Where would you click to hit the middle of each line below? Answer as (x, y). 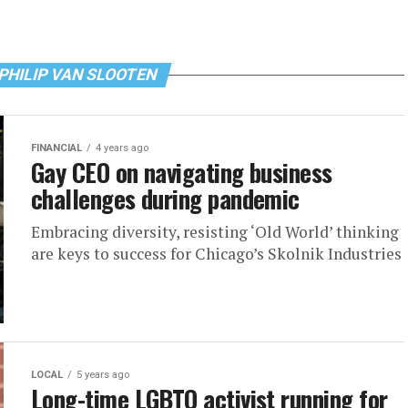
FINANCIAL (56, 148)
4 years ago (122, 148)
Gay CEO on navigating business (182, 172)
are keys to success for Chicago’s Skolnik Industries (216, 254)
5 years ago (103, 375)
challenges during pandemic (165, 199)
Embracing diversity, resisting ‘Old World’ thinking (215, 232)
